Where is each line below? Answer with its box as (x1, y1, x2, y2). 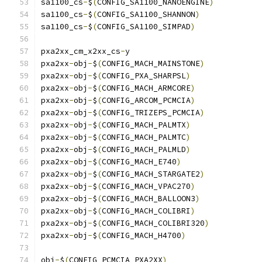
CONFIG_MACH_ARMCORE (102, 83, 191, 93)
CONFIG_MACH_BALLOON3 (102, 194, 195, 204)
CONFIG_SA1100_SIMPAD (97, 22, 191, 32)
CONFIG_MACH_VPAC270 (102, 181, 191, 191)
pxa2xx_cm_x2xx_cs (41, 46, 120, 56)
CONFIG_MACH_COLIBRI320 (102, 218, 205, 228)
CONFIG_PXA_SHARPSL (102, 71, 186, 81)
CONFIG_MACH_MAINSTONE (102, 58, 200, 68)
